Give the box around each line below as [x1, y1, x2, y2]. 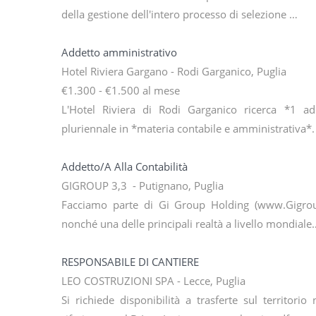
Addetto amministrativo [61, 45, 177, 60]
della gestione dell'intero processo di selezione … [61, 7, 298, 22]
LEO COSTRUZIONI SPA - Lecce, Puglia [61, 274, 245, 288]
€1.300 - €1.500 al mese [61, 83, 180, 98]
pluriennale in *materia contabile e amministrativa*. [61, 121, 315, 136]
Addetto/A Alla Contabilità [61, 159, 188, 174]
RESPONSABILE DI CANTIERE [61, 255, 199, 269]
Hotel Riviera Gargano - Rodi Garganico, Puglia [61, 64, 286, 79]
